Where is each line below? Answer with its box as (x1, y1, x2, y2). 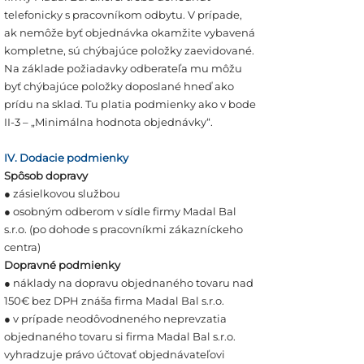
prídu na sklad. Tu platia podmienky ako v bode (4, 97, 256, 110)
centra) (4, 240, 41, 253)
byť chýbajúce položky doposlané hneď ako (4, 80, 234, 93)
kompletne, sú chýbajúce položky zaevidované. (4, 44, 254, 57)
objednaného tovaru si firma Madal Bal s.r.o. (4, 330, 236, 343)
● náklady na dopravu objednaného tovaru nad (4, 276, 253, 289)
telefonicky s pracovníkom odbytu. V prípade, (4, 8, 242, 21)
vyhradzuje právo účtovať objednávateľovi (4, 348, 225, 361)
